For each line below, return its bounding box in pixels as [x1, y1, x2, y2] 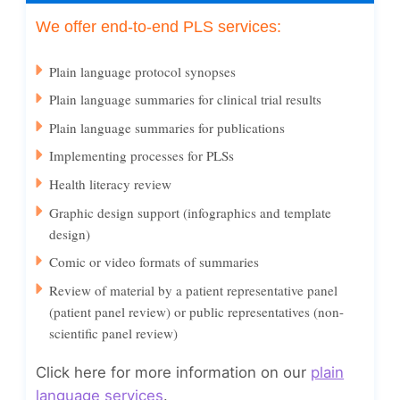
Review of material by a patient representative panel [49, 280, 338, 299]
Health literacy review [49, 174, 172, 193]
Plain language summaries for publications [49, 118, 286, 137]
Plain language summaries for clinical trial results [49, 90, 322, 109]
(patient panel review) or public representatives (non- [49, 302, 345, 321]
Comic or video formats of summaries [49, 253, 260, 271]
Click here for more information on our [36, 362, 312, 381]
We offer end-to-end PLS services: [36, 17, 282, 36]
